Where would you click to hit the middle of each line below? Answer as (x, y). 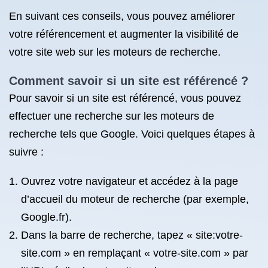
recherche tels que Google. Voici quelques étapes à (132, 134)
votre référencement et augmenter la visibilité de (124, 34)
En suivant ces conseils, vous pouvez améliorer (122, 16)
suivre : (26, 152)
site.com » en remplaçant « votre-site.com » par (135, 253)
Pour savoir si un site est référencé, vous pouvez (125, 98)
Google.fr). (46, 217)
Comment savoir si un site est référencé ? (129, 81)
